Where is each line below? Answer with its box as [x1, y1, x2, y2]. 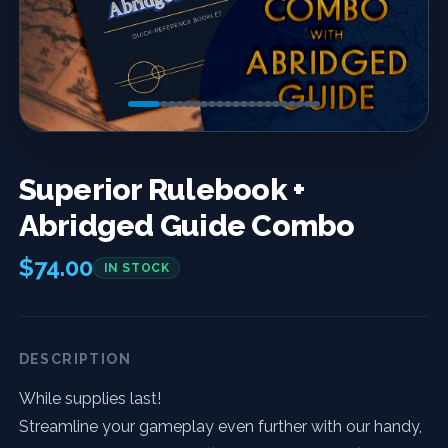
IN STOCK [103, 260, 170, 275]
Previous [58, 155, 122, 175]
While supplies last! [18, 388, 161, 408]
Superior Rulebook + [18, 171, 305, 207]
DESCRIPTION [18, 350, 132, 367]
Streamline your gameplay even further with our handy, [18, 416, 422, 436]
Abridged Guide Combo [18, 207, 355, 243]
